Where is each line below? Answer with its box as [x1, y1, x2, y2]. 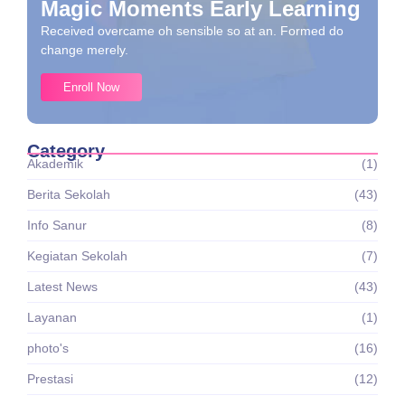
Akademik [27, 155, 83, 171]
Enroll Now [63, 80, 119, 94]
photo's [27, 340, 69, 355]
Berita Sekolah [27, 186, 110, 202]
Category [27, 140, 105, 161]
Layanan [27, 309, 77, 325]
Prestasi [27, 371, 73, 386]
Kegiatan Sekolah [27, 248, 127, 263]
